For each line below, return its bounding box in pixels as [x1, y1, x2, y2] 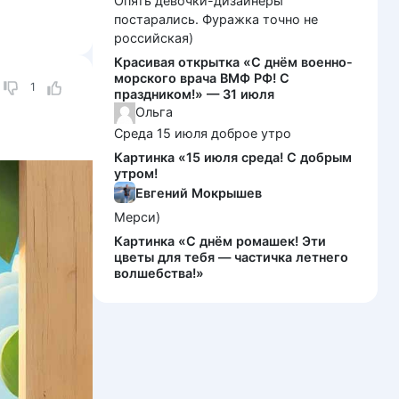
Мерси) [114, 209, 160, 225]
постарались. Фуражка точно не [114, 12, 318, 28]
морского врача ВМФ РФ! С [114, 70, 289, 86]
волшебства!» [114, 265, 204, 281]
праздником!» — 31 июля [114, 86, 274, 102]
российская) [114, 30, 193, 46]
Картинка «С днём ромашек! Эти [114, 233, 326, 249]
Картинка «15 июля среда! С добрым [114, 150, 352, 166]
